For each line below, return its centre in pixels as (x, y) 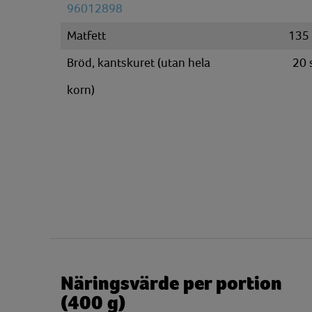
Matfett (86, 36)
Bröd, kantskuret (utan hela (139, 63)
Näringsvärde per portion (171, 283)
